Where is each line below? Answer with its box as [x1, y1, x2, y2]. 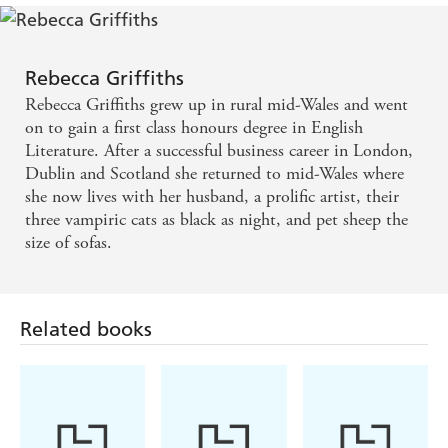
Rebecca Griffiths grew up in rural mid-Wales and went [25, 93, 408, 117]
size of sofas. [25, 231, 112, 255]
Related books [20, 317, 152, 342]
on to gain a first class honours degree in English [25, 116, 363, 140]
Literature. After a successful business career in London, [25, 139, 413, 163]
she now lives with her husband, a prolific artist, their [25, 185, 399, 209]
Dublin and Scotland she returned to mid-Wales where [25, 162, 404, 186]
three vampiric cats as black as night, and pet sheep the [25, 208, 408, 232]
